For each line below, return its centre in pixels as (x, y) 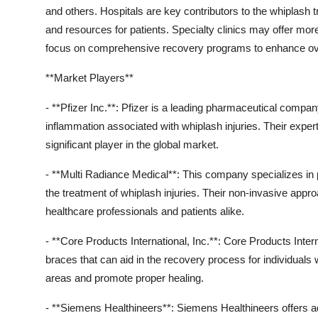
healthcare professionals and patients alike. (145, 212)
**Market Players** (89, 78)
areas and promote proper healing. (125, 278)
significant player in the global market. (132, 145)
